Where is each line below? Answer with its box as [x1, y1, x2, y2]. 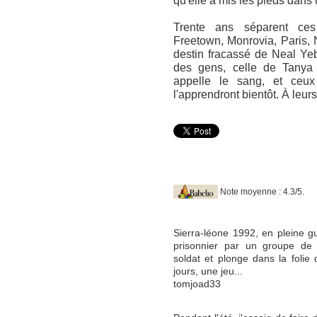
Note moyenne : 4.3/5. [220, 187, 304, 197]
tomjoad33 [173, 279, 221, 289]
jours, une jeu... [173, 266, 243, 277]
